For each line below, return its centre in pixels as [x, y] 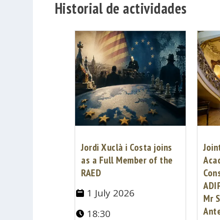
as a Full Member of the [127, 160]
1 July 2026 [111, 193]
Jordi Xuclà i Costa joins [127, 147]
